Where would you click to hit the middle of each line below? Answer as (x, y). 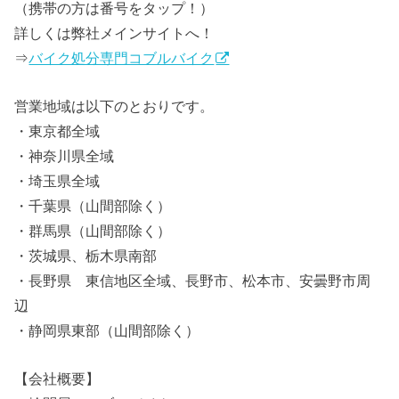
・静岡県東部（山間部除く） (107, 330)
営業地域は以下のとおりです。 (114, 106)
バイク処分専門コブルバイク (122, 57)
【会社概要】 (57, 379)
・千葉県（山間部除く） (93, 205)
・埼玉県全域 (57, 180)
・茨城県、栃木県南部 (86, 255)
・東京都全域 (57, 130)
